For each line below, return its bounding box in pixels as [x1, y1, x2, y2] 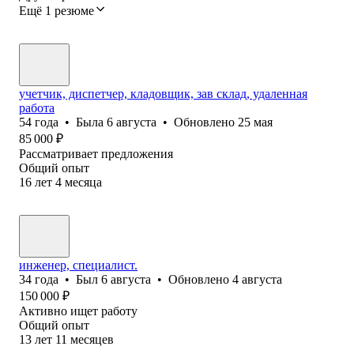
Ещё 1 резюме [19, 3, 94, 17]
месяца [65, 175, 102, 189]
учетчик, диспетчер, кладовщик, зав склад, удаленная [19, 86, 307, 100]
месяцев [70, 332, 114, 346]
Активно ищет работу [19, 303, 137, 318]
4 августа [232, 272, 282, 286]
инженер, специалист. [19, 258, 137, 272]
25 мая [238, 115, 273, 129]
